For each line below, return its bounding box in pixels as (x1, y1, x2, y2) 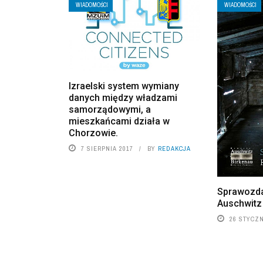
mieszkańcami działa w (69, 115, 170, 127)
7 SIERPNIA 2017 (81, 144, 133, 153)
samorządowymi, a (69, 103, 151, 115)
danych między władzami (69, 92, 177, 103)
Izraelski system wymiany (69, 80, 179, 92)
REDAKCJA (158, 144, 191, 153)
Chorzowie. (69, 127, 118, 139)
